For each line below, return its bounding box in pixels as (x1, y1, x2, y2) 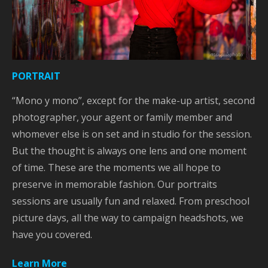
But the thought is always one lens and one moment (12, 144, 246, 157)
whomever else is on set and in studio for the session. (12, 127, 252, 141)
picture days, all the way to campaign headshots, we (12, 211, 243, 224)
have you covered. (12, 227, 92, 241)
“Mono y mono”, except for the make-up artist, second (12, 93, 255, 107)
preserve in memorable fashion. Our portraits (12, 177, 217, 191)
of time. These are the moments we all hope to (12, 160, 221, 174)
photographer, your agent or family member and (12, 110, 232, 124)
